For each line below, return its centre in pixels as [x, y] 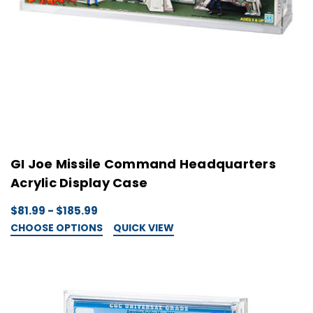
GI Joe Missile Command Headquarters [143, 164]
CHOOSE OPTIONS [57, 228]
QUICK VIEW [144, 228]
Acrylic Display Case [79, 183]
